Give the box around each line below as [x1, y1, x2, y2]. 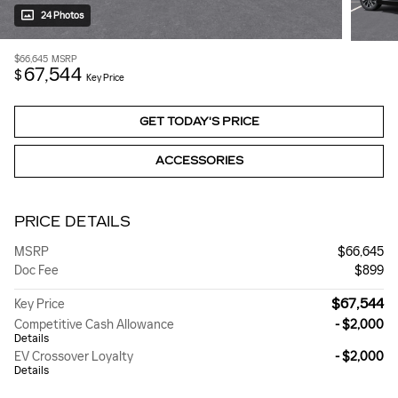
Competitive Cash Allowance [14, 316, 174, 332]
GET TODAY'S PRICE [139, 115, 259, 128]
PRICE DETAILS [14, 212, 131, 230]
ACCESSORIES [155, 155, 243, 168]
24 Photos [41, 10, 84, 22]
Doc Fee [14, 262, 59, 278]
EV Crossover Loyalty [14, 348, 133, 364]
